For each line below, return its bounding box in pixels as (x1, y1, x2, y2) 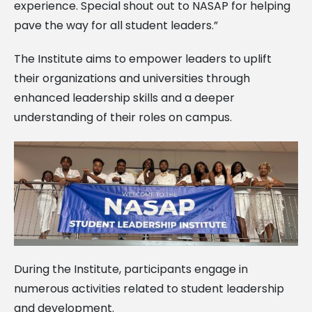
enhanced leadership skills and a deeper (14, 89, 235, 106)
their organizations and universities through (14, 70, 250, 86)
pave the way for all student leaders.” (14, 17, 218, 33)
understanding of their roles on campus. (14, 109, 232, 125)
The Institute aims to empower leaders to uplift (14, 50, 272, 67)
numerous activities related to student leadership (14, 280, 284, 297)
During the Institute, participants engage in (14, 260, 248, 277)
